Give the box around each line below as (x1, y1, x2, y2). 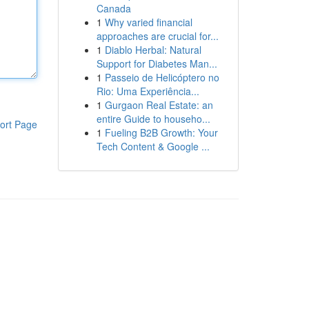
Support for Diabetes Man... (96, 57, 217, 70)
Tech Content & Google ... (96, 139, 210, 153)
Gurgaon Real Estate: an (104, 98, 213, 112)
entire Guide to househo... (96, 112, 210, 126)
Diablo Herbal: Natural (104, 43, 201, 57)
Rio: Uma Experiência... (96, 84, 199, 98)
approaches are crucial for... (96, 29, 219, 43)
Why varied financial (104, 15, 192, 29)
